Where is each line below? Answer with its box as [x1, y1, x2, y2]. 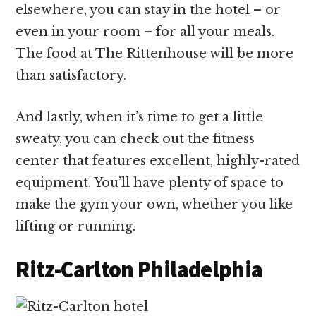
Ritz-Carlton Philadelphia [16, 255, 263, 284]
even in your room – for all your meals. [16, 23, 275, 39]
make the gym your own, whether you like [16, 196, 293, 212]
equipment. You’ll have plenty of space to [16, 174, 284, 190]
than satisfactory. [16, 67, 130, 83]
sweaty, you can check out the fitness [16, 130, 255, 147]
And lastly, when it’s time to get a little [16, 109, 264, 125]
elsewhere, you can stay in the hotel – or [16, 1, 281, 18]
